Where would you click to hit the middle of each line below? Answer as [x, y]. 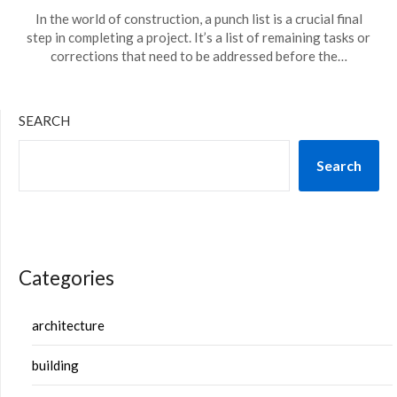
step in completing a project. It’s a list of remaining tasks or [198, 37]
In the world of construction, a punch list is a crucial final [198, 19]
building [55, 365]
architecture [68, 325]
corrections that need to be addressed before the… [198, 56]
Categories [66, 278]
